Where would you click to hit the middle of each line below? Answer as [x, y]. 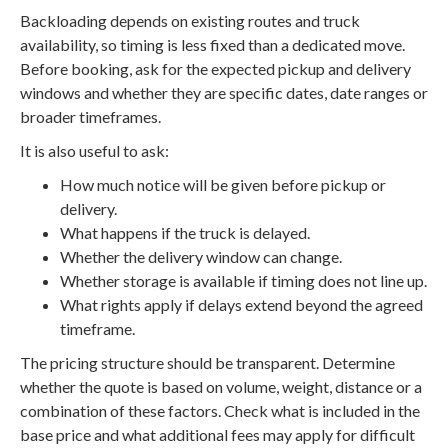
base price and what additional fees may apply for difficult [217, 435]
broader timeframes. [90, 117]
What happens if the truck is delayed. [185, 233]
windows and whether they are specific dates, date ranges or [224, 93]
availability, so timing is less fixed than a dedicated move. [212, 45]
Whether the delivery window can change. [201, 257]
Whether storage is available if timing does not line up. [243, 281]
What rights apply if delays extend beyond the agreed [241, 305]
